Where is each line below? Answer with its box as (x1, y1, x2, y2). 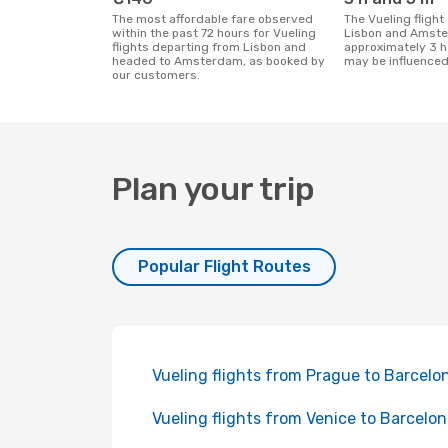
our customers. (112, 68, 200, 82)
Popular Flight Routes (137, 257, 311, 276)
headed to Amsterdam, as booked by (112, 54, 325, 68)
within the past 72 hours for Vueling (112, 26, 316, 40)
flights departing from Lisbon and (112, 40, 306, 54)
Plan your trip (112, 170, 315, 208)
